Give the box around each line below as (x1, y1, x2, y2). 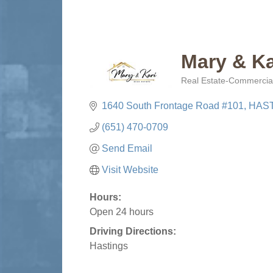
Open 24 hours (90, 207, 154, 217)
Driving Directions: (90, 226, 176, 236)
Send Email (102, 143, 152, 154)
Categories (180, 85, 222, 94)
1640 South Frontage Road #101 (102, 101, 244, 111)
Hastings (90, 241, 128, 251)
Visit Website (102, 165, 158, 175)
